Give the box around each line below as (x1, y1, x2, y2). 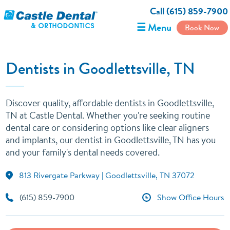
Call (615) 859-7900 (149, 5, 228, 18)
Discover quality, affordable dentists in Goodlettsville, (6, 97, 215, 109)
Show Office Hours (157, 191, 224, 203)
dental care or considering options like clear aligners (6, 121, 209, 134)
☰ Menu (136, 20, 171, 35)
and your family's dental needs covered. (6, 146, 160, 159)
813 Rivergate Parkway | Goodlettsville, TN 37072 (19, 169, 195, 181)
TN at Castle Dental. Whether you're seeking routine (6, 109, 210, 122)
